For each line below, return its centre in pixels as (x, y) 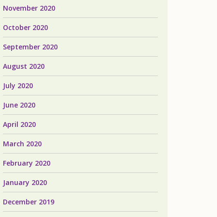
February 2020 (27, 163)
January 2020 (25, 182)
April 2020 (19, 124)
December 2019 (29, 202)
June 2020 (19, 105)
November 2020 (29, 8)
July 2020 (18, 85)
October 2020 (25, 27)
